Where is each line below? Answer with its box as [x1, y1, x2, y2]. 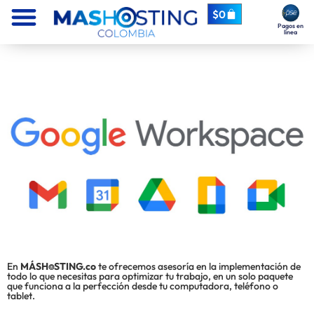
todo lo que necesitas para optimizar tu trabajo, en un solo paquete [7, 270, 293, 283]
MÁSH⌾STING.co [20, 260, 96, 273]
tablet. [7, 289, 35, 303]
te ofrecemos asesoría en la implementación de [96, 260, 301, 273]
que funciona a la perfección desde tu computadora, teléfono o [7, 280, 278, 293]
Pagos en [277, 22, 303, 30]
